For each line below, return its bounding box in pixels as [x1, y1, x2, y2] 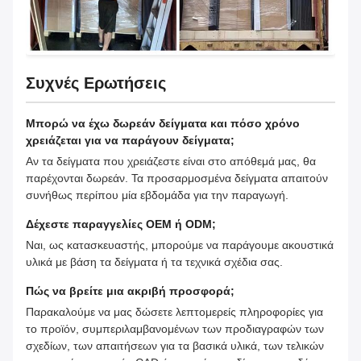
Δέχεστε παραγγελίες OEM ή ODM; [26, 217, 216, 230]
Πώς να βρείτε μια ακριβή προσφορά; [26, 284, 234, 297]
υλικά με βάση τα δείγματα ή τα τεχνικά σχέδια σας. [26, 255, 283, 268]
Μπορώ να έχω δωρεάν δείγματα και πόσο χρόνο [26, 116, 300, 130]
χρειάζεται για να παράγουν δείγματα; [26, 133, 234, 147]
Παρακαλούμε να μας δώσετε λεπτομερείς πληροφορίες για [26, 305, 323, 318]
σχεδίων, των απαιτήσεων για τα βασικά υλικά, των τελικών [26, 338, 324, 352]
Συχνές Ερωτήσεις [26, 73, 166, 92]
